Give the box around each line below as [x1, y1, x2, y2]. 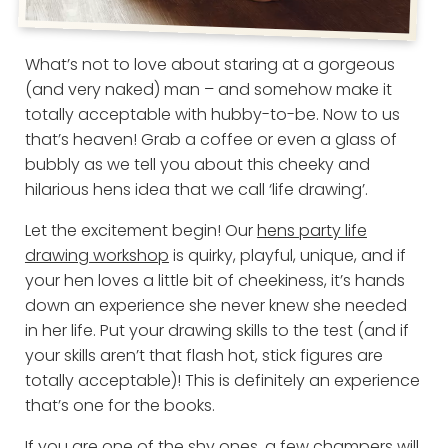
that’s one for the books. [24, 393, 219, 417]
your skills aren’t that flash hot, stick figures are [24, 343, 383, 367]
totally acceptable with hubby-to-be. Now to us [24, 102, 400, 126]
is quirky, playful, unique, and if [168, 243, 406, 267]
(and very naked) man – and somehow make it [24, 77, 392, 101]
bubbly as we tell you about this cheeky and [24, 152, 370, 176]
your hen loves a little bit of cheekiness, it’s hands [24, 268, 405, 292]
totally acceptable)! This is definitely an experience [24, 368, 420, 392]
